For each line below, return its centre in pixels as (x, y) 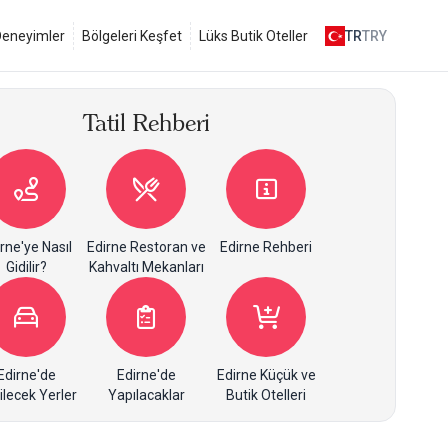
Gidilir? (26, 267)
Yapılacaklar (146, 395)
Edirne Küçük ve (266, 375)
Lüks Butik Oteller (253, 36)
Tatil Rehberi (146, 122)
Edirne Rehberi (266, 247)
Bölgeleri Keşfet (132, 36)
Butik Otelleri (266, 395)
